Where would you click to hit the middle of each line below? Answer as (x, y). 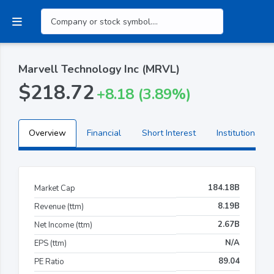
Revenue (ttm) (59, 206)
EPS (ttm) (50, 243)
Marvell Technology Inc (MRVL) (99, 69)
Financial (104, 133)
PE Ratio (49, 261)
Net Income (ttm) (63, 225)
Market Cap (55, 188)
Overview (47, 133)
